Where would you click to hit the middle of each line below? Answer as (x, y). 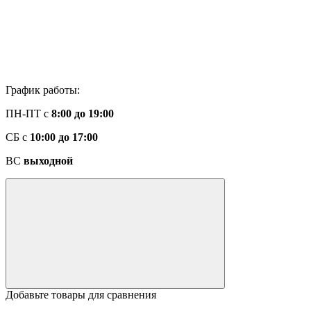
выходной (48, 161)
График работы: (43, 90)
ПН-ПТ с (28, 114)
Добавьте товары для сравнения (81, 295)
